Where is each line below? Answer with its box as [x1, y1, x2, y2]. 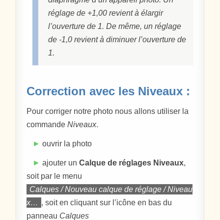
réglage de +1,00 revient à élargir [48, 8, 164, 17]
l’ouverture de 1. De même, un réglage [48, 22, 182, 30]
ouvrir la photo [40, 139, 92, 148]
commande [27, 120, 68, 129]
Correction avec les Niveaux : [27, 84, 191, 98]
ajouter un [40, 158, 80, 167]
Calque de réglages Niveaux [79, 158, 184, 167]
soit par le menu [27, 171, 82, 180]
